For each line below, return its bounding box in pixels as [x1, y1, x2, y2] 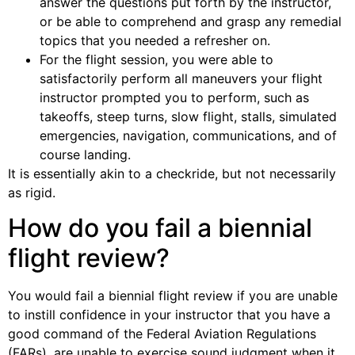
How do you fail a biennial [8, 212, 312, 243]
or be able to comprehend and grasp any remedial [40, 13, 342, 29]
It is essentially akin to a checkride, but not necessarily [8, 165, 336, 181]
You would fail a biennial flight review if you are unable [8, 287, 338, 303]
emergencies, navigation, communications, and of [40, 127, 337, 143]
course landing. [40, 146, 131, 162]
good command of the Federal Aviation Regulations [8, 325, 316, 342]
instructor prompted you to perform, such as [40, 89, 309, 105]
